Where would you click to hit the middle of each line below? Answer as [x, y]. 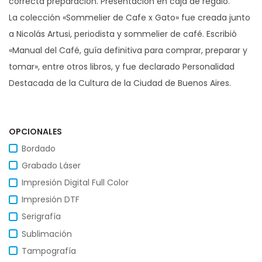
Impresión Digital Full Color [75, 183]
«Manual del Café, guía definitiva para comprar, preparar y [128, 50]
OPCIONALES [35, 131]
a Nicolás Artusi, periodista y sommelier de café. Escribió [123, 34]
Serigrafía [41, 217]
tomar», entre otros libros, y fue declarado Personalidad [122, 66]
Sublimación [47, 234]
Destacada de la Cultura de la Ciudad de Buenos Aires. [120, 83]
